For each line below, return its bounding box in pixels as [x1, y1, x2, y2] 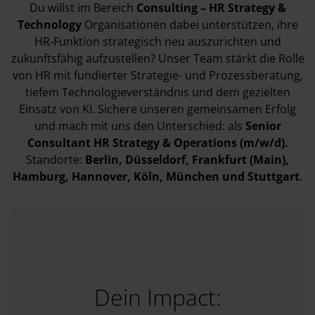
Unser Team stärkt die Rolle [157, 51, 304, 66]
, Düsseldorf [119, 152, 186, 167]
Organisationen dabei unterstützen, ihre [84, 17, 298, 32]
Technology [17, 17, 84, 32]
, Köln [127, 169, 160, 184]
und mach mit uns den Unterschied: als [34, 118, 245, 134]
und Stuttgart [219, 169, 300, 184]
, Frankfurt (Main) [186, 152, 285, 167]
